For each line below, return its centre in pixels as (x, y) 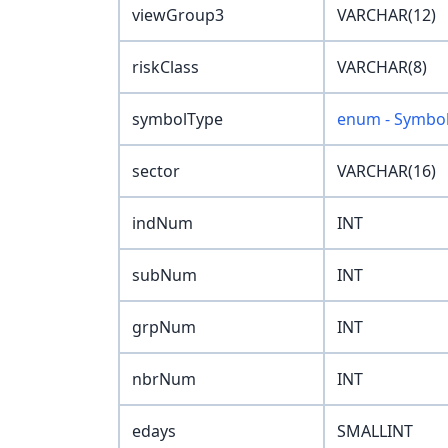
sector (156, 171)
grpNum (164, 327)
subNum (164, 275)
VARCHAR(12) (386, 15)
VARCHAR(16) (386, 171)
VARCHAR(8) (382, 67)
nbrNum (164, 379)
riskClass (165, 67)
